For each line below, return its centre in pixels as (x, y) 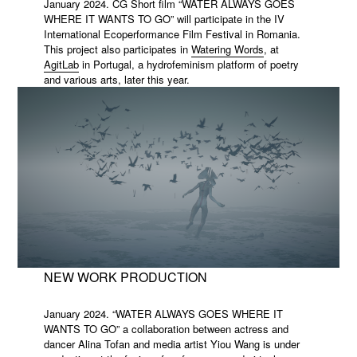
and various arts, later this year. (116, 79)
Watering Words (227, 49)
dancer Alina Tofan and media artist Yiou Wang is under (171, 343)
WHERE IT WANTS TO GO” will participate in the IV (164, 18)
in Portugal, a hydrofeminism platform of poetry (188, 64)
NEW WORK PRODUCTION (125, 277)
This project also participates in (117, 49)
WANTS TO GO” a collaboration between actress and (166, 328)
